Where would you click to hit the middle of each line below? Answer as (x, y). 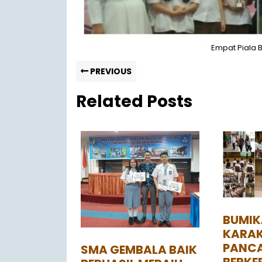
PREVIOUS (110, 71)
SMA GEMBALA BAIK (139, 250)
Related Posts (134, 101)
